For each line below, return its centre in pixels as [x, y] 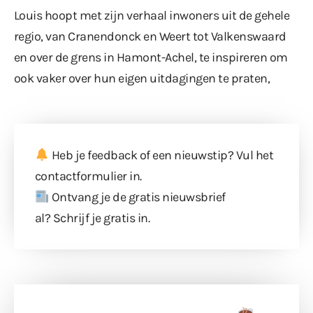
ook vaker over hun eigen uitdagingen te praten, [142, 78]
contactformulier [81, 176]
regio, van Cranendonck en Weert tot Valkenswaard [150, 36]
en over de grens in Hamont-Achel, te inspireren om [151, 57]
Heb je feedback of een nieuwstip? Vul [152, 155]
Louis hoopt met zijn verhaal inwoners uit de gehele [152, 15]
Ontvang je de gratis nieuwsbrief [137, 197]
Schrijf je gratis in [101, 218]
